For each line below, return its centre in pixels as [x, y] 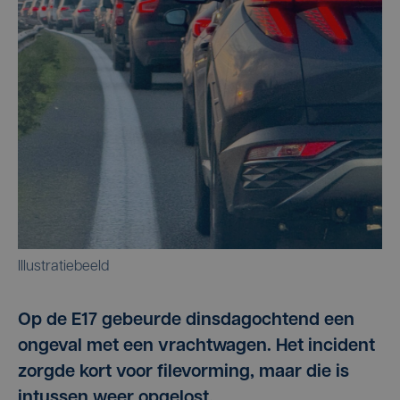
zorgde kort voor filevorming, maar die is [183, 372]
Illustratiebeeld [63, 267]
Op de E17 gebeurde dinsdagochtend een [186, 321]
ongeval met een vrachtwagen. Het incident [196, 346]
